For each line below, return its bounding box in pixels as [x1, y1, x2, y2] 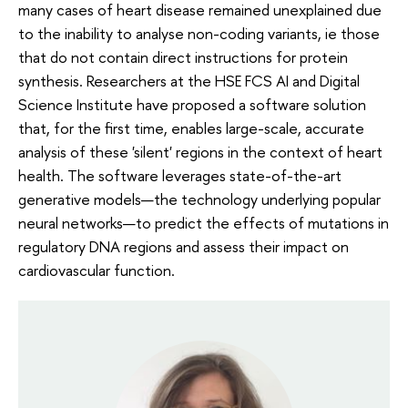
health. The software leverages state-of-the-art [18, 165, 342, 187]
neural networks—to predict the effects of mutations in [18, 212, 389, 234]
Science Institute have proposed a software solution [18, 94, 366, 116]
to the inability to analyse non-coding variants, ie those [18, 23, 380, 45]
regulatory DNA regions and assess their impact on [18, 236, 349, 258]
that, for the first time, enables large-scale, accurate [18, 117, 364, 139]
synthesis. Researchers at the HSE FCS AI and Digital [18, 70, 360, 92]
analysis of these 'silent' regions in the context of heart [18, 141, 382, 163]
